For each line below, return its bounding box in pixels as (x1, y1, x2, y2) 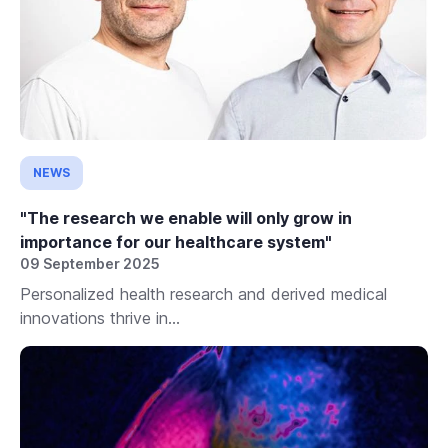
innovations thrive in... (20, 308, 180, 329)
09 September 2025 (20, 255, 160, 273)
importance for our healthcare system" (20, 232, 332, 253)
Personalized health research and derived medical (20, 284, 387, 305)
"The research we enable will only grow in (20, 208, 352, 229)
